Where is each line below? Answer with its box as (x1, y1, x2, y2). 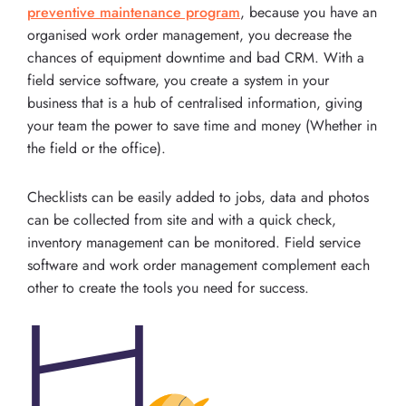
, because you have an (240, 2, 377, 24)
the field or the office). (27, 138, 166, 159)
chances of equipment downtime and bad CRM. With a (27, 47, 364, 69)
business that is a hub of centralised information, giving (27, 92, 362, 114)
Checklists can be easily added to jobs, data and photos (27, 187, 369, 208)
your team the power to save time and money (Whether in (27, 115, 377, 137)
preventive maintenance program (27, 2, 240, 24)
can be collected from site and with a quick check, (27, 209, 336, 231)
